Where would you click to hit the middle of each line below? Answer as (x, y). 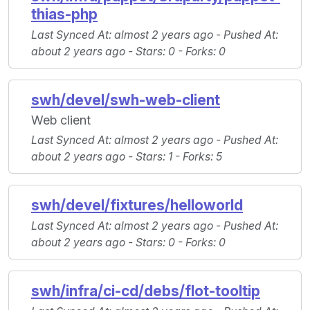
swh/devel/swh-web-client (126, 100)
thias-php (64, 15)
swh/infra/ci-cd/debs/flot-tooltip (146, 291)
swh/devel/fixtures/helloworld (137, 206)
